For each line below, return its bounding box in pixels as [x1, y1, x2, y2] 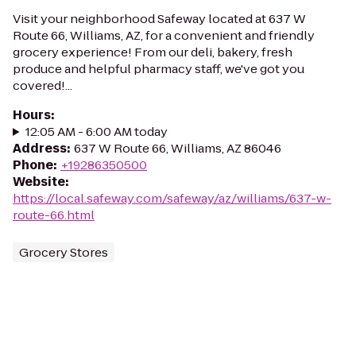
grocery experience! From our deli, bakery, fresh [13, 44, 292, 60]
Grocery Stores [19, 244, 108, 261]
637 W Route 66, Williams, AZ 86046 [74, 140, 281, 157]
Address [13, 140, 67, 157]
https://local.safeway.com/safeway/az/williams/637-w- [13, 190, 331, 207]
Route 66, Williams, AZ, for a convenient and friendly [13, 27, 315, 44]
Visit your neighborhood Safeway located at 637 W [13, 10, 306, 27]
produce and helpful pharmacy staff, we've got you [13, 60, 304, 77]
